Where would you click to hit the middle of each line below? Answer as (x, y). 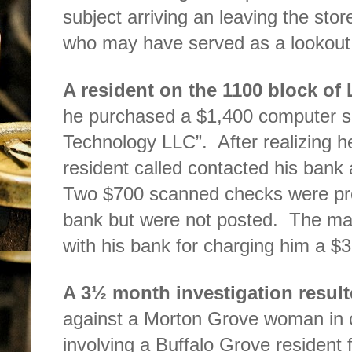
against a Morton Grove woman (193, 319)
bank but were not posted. (170, 220)
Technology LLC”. (135, 142)
